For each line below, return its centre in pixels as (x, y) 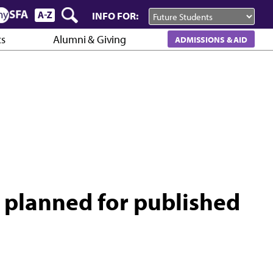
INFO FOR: (115, 16)
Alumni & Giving (90, 40)
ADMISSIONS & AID (211, 39)
